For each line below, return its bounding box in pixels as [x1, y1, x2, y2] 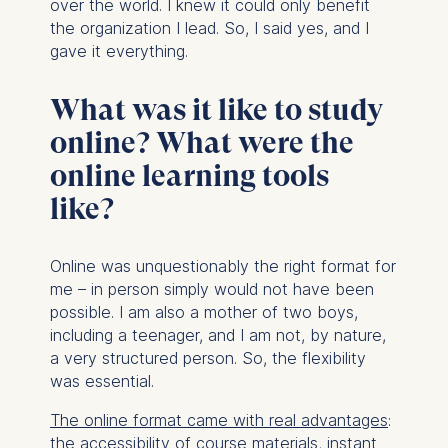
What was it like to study [49, 91, 383, 127]
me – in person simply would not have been [49, 278, 374, 299]
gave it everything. [49, 40, 193, 61]
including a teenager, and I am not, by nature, [49, 324, 386, 345]
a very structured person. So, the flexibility [49, 347, 366, 368]
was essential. [49, 370, 154, 391]
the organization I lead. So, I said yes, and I [49, 17, 369, 38]
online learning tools [49, 157, 329, 193]
